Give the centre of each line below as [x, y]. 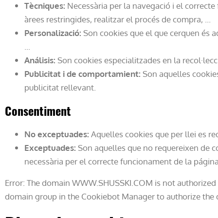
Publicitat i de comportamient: [82, 73]
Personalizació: [53, 33]
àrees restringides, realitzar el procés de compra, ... [118, 19]
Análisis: [40, 60]
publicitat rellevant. [60, 87]
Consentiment [38, 110]
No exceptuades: [57, 134]
